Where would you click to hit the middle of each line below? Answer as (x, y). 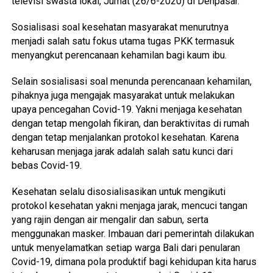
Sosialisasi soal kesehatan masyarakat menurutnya (120, 27)
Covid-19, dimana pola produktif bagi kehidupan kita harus (134, 262)
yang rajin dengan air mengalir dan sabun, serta (110, 220)
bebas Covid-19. (46, 165)
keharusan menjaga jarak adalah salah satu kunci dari (122, 151)
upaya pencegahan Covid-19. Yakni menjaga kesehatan (126, 109)
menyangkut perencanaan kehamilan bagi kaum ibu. (119, 55)
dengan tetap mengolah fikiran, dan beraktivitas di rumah (130, 123)
